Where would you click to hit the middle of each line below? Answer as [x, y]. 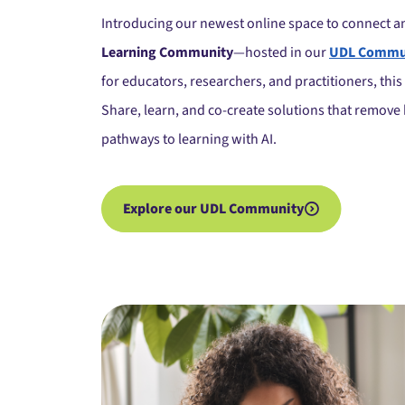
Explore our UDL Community [214, 208]
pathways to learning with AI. [189, 139]
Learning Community [167, 52]
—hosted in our [281, 52]
